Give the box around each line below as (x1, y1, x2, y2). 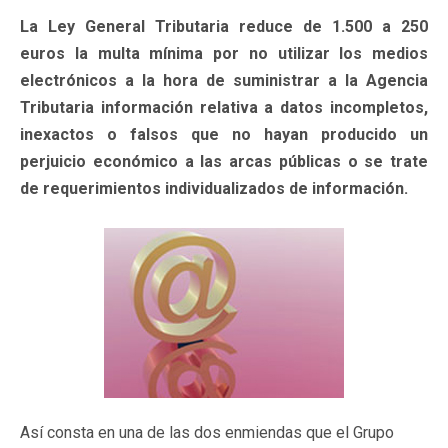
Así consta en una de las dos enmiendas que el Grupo (20, 422, 394, 442)
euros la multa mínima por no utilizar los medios (20, 43, 428, 63)
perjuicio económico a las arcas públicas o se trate (20, 151, 428, 171)
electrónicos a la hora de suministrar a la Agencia (20, 70, 428, 90)
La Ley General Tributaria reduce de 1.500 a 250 (20, 16, 428, 36)
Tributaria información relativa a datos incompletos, (20, 97, 428, 117)
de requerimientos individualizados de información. (20, 178, 408, 198)
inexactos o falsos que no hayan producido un (20, 124, 428, 144)
